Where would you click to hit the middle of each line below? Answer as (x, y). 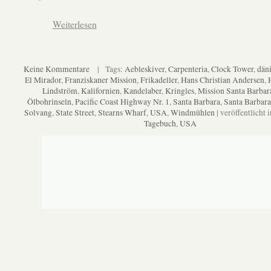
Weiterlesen (74, 24)
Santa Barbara (197, 101)
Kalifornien (100, 90)
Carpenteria (188, 69)
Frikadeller (159, 80)
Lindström (60, 90)
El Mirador (43, 80)
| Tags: (107, 69)
